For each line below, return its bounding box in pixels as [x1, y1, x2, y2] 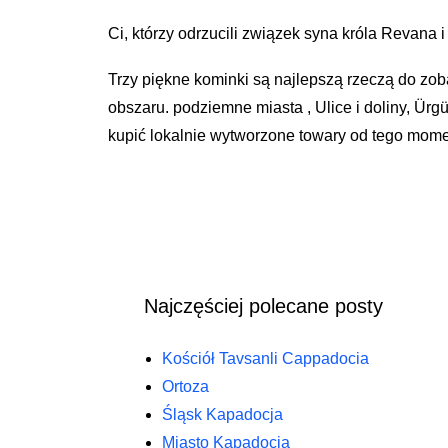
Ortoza [162, 378, 209, 395]
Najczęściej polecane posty [144, 295, 383, 317]
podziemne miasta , [173, 99, 311, 116]
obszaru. [108, 99, 173, 116]
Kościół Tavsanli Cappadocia [162, 350, 369, 367]
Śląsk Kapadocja [162, 406, 283, 423]
